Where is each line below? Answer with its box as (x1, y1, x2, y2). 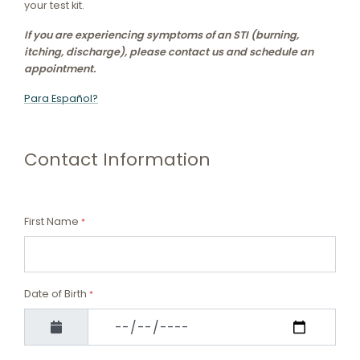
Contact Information (24, 147, 211, 173)
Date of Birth (24, 287, 89, 301)
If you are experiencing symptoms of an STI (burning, (24, 28, 299, 43)
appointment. (24, 62, 96, 76)
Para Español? (24, 92, 98, 106)
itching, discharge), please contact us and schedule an (24, 45, 313, 59)
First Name (24, 215, 81, 229)
